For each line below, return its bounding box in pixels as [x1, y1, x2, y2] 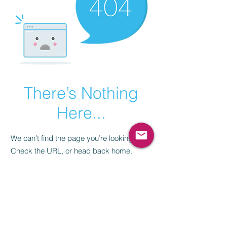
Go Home [57, 173, 100, 186]
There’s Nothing [24, 83, 138, 103]
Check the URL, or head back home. [11, 146, 132, 156]
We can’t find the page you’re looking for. [11, 133, 144, 143]
